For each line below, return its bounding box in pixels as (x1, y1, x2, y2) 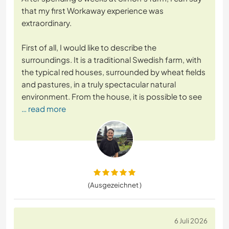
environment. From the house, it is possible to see (21, 91, 202, 102)
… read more (21, 104, 66, 114)
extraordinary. (21, 18, 72, 28)
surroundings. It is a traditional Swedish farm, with (21, 55, 201, 65)
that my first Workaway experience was (21, 6, 164, 16)
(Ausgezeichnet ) (87, 180, 142, 190)
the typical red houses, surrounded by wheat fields (21, 67, 205, 77)
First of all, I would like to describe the (21, 42, 156, 53)
